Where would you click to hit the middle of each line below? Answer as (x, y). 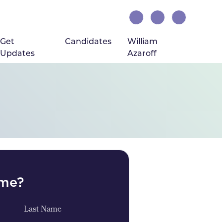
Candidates (88, 41)
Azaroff (142, 53)
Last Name (43, 210)
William (142, 41)
